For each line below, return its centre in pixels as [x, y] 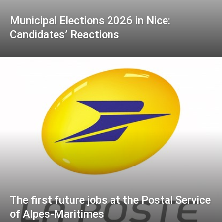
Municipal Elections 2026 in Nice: [90, 20]
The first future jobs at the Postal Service [110, 200]
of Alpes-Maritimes [57, 214]
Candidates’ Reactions [65, 34]
